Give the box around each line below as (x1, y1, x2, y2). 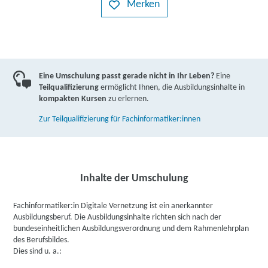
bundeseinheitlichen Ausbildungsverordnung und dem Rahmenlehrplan (13, 224, 249, 233)
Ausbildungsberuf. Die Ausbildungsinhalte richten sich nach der (13, 213, 222, 222)
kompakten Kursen (39, 95, 107, 103)
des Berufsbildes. (13, 236, 70, 245)
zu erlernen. (106, 95, 150, 103)
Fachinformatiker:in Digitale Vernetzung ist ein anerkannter (13, 202, 214, 211)
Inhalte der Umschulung (80, 173, 188, 184)
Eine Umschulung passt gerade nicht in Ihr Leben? (39, 72, 215, 81)
